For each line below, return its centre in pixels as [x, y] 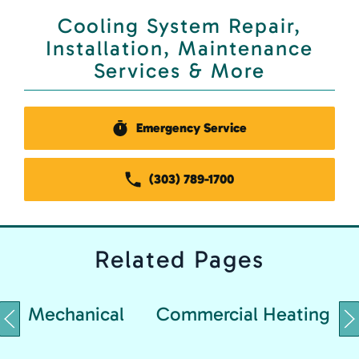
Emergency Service [192, 127]
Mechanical [76, 315]
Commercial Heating [243, 315]
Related [144, 259]
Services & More [179, 71]
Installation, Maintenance [179, 48]
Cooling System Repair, [179, 26]
